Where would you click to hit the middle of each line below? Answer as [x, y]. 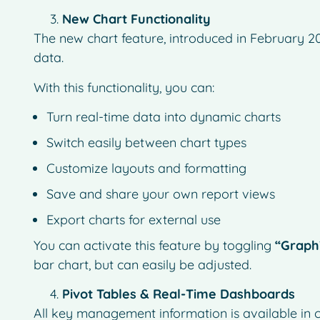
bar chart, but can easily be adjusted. [142, 265]
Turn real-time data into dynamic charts [163, 117]
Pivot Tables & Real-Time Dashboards [178, 294]
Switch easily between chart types [146, 143]
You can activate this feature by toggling [154, 246]
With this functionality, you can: [124, 87]
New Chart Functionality [136, 19]
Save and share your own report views [160, 194]
